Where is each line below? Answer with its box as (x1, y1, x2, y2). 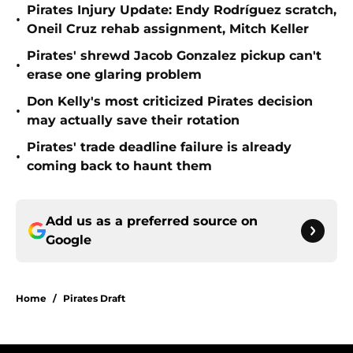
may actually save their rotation (27, 113, 240, 128)
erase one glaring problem (27, 67, 202, 83)
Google (46, 232, 91, 248)
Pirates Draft (63, 292, 125, 305)
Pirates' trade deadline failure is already (27, 139, 292, 155)
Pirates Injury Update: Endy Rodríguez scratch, (27, 2, 336, 18)
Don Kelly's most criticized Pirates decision (27, 94, 313, 110)
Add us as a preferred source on (46, 214, 258, 229)
